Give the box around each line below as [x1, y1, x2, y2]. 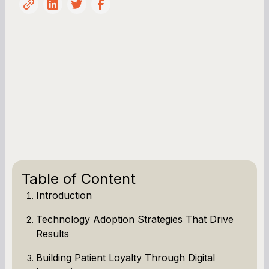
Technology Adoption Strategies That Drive [36, 213, 234, 225]
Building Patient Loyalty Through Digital [36, 251, 215, 264]
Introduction [36, 189, 92, 201]
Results [36, 227, 69, 240]
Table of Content [22, 169, 136, 187]
